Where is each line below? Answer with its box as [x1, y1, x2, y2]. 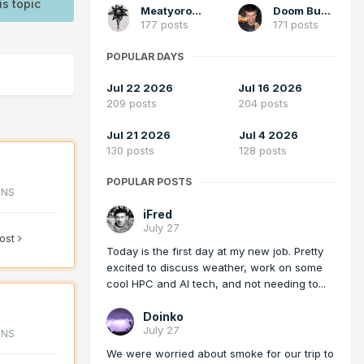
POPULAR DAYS [106, 50, 184, 63]
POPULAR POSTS [106, 175, 192, 188]
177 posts [141, 17, 189, 31]
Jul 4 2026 [239, 128, 298, 142]
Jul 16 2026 [237, 81, 302, 95]
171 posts [273, 17, 319, 31]
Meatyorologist [192, 3, 202, 17]
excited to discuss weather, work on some [106, 261, 323, 275]
